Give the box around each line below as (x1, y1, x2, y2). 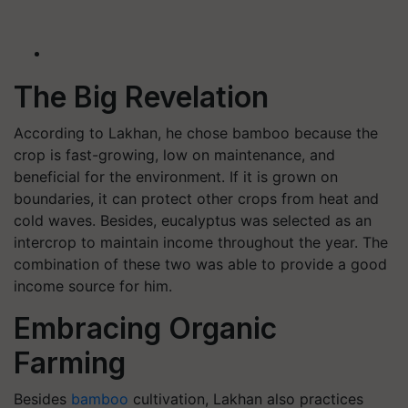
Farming (14, 345, 126, 381)
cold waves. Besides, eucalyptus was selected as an (14, 211, 372, 229)
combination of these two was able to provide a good (14, 255, 387, 273)
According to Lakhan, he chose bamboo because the (14, 124, 378, 142)
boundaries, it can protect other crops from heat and (14, 189, 379, 208)
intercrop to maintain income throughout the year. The (14, 233, 388, 251)
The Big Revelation (14, 79, 269, 115)
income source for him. (14, 277, 172, 295)
